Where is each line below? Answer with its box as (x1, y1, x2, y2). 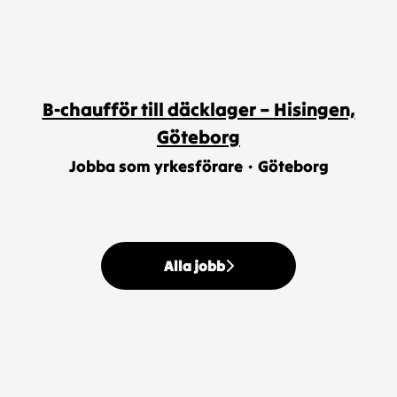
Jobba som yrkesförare (68, 156, 243, 176)
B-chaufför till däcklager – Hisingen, (42, 97, 355, 121)
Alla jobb (163, 257, 225, 275)
